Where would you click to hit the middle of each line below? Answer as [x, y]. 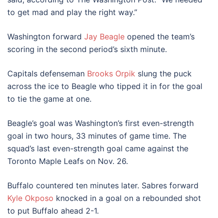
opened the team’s [160, 36]
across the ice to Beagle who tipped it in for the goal [105, 86]
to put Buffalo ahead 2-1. [53, 211]
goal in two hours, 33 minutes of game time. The [97, 136]
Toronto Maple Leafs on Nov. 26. [68, 161]
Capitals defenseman [47, 73]
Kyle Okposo [30, 198]
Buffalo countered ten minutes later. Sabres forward [103, 185]
